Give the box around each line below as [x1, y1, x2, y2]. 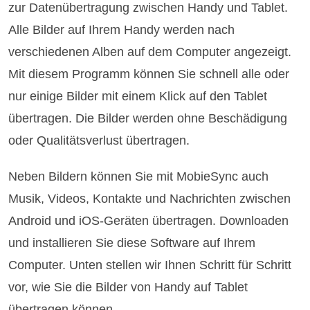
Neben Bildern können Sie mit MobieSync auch [8, 169, 269, 183]
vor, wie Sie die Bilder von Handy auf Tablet [8, 280, 248, 294]
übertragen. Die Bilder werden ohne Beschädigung [8, 111, 288, 125]
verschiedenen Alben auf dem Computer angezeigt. [8, 44, 292, 59]
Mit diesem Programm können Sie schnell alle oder [8, 66, 290, 81]
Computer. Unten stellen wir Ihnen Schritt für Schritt [8, 257, 292, 272]
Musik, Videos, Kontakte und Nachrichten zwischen [8, 191, 291, 206]
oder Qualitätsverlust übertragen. [8, 133, 190, 147]
